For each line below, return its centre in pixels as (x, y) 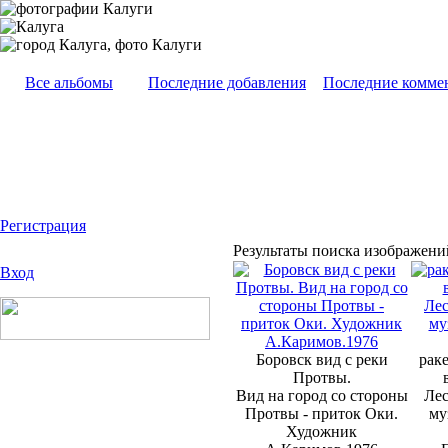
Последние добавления (227, 82)
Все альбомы (69, 82)
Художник (321, 431)
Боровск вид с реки (321, 359)
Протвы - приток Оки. (321, 413)
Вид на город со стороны (321, 395)
